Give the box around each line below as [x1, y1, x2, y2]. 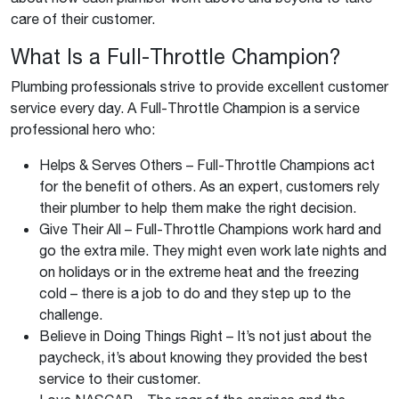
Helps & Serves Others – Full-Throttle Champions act [39, 156, 375, 174]
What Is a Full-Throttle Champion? [11, 44, 341, 69]
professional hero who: [11, 120, 155, 138]
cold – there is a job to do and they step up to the [39, 284, 351, 302]
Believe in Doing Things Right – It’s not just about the [39, 327, 371, 345]
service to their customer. [39, 370, 200, 387]
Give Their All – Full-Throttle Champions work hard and [39, 220, 381, 238]
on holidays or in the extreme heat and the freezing [39, 263, 359, 281]
